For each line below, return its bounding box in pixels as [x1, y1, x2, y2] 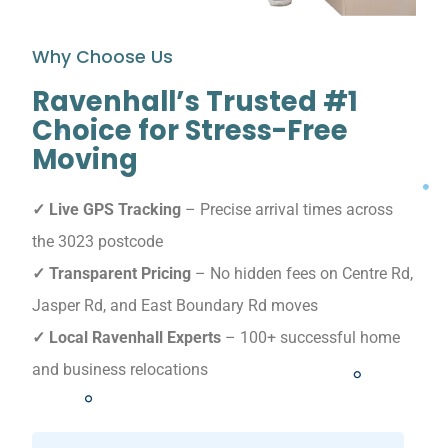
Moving [32, 140, 138, 180]
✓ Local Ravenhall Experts [32, 328, 221, 348]
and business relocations [32, 360, 208, 380]
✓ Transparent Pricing [32, 264, 191, 284]
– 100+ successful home [221, 328, 400, 348]
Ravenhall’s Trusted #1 [32, 82, 358, 122]
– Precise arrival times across [181, 200, 393, 220]
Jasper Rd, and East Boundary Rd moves [32, 296, 318, 316]
